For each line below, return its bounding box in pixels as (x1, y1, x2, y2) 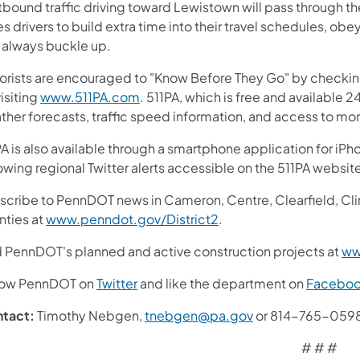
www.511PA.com (40, 88, 140, 105)
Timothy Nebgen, (37, 306, 145, 324)
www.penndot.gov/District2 (46, 210, 219, 227)
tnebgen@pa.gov (145, 306, 253, 324)
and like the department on (137, 274, 306, 292)
